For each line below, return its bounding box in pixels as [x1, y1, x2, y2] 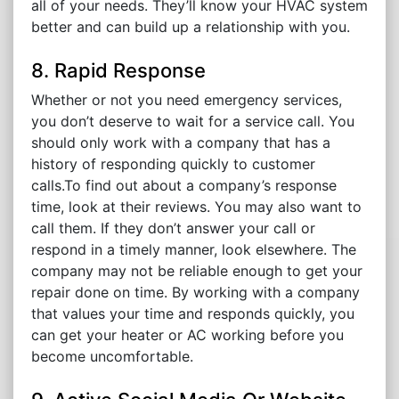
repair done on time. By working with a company [31, 283, 360, 302]
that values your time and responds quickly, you [31, 305, 354, 323]
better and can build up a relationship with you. [31, 18, 350, 37]
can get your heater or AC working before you [31, 326, 344, 345]
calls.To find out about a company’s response [31, 176, 337, 195]
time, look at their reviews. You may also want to [31, 198, 362, 216]
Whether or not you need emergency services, [31, 91, 342, 110]
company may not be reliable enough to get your [31, 262, 362, 281]
